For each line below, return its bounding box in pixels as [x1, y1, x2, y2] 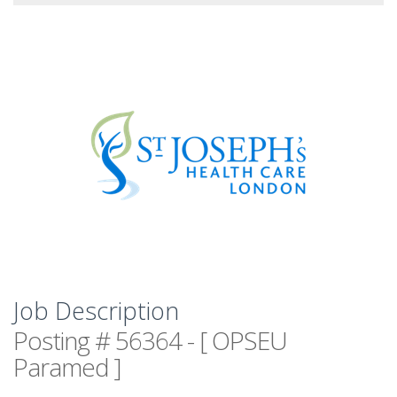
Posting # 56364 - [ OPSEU [13, 323, 287, 357]
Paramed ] [13, 350, 121, 384]
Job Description [13, 294, 179, 327]
